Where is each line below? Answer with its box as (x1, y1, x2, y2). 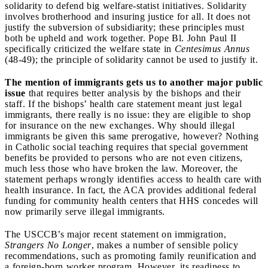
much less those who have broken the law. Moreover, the (5, 163, 238, 173)
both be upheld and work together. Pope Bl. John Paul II (5, 32, 237, 43)
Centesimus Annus (174, 43, 249, 54)
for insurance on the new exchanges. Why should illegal (5, 120, 234, 130)
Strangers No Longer (5, 239, 92, 250)
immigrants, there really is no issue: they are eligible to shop (5, 109, 251, 120)
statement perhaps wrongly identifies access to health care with (5, 173, 262, 184)
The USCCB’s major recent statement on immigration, (5, 229, 226, 239)
